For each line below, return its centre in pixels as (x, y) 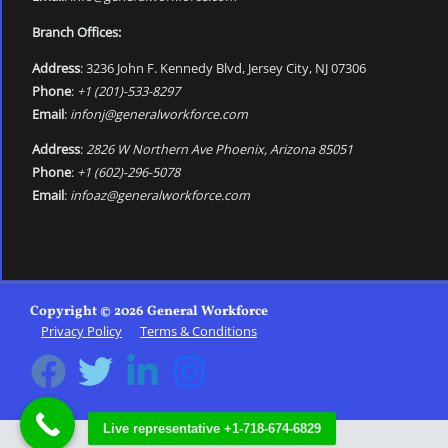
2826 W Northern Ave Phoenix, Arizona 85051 (219, 149)
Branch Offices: (76, 31)
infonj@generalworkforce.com (159, 113)
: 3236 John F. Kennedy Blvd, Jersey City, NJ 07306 (223, 67)
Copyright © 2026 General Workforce (149, 312)
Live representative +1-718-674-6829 (212, 428)
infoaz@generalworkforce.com (160, 195)
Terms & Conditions (198, 331)
